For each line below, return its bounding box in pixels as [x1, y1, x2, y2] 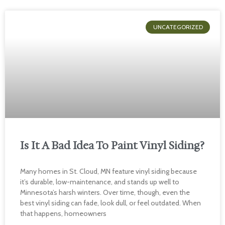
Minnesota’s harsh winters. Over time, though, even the [20, 188, 190, 197]
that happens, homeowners [20, 209, 106, 218]
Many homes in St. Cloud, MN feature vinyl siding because [20, 167, 197, 176]
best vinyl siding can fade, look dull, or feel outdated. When [20, 198, 201, 207]
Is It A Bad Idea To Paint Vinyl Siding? [20, 139, 204, 153]
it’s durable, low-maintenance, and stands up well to [20, 177, 179, 186]
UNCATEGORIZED [153, 23, 203, 31]
